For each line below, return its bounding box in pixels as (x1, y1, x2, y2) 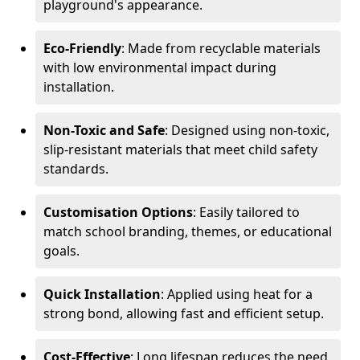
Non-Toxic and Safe (43, 121, 165, 139)
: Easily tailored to (193, 203, 300, 221)
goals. (43, 242, 80, 260)
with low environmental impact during (43, 59, 276, 76)
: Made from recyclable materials (121, 39, 321, 57)
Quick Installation (43, 285, 161, 303)
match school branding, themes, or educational (43, 223, 332, 240)
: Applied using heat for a (161, 285, 313, 303)
